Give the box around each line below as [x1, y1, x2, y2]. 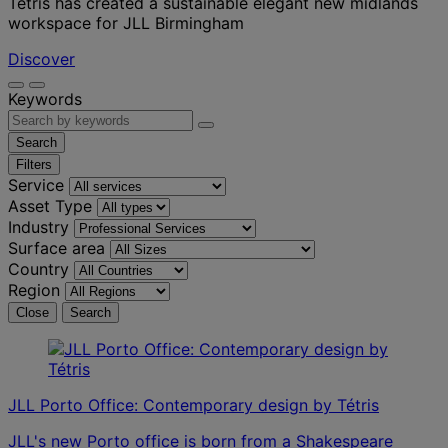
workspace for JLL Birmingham [8, 12, 244, 33]
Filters [16, 156, 52, 172]
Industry [8, 216, 69, 237]
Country [8, 258, 69, 279]
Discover [8, 48, 75, 69]
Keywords [8, 88, 82, 109]
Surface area [8, 237, 105, 258]
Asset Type [8, 195, 92, 216]
